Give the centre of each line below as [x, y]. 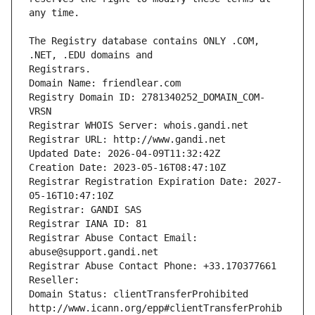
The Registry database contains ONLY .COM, [144, 41]
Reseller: [57, 280]
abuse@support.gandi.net [94, 252]
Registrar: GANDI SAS [85, 210]
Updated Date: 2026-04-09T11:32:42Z [124, 154]
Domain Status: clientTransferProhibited [139, 294]
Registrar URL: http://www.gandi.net [127, 140]
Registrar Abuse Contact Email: [113, 238]
